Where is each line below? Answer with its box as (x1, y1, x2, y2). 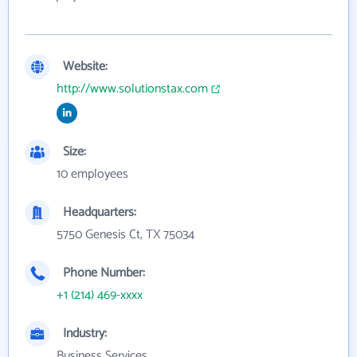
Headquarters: (63, 202, 136, 223)
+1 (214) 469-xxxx (57, 284, 143, 306)
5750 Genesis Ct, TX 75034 (57, 224, 194, 245)
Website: (63, 56, 108, 77)
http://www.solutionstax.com (57, 78, 208, 100)
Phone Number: (63, 262, 145, 284)
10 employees (57, 163, 128, 185)
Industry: (63, 323, 107, 344)
